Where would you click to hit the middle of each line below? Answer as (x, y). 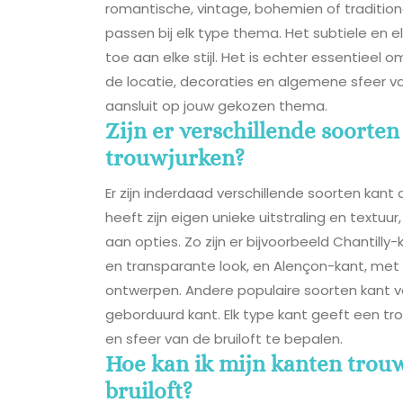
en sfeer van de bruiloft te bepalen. (224, 338)
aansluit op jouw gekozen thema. (216, 105)
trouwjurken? (175, 157)
